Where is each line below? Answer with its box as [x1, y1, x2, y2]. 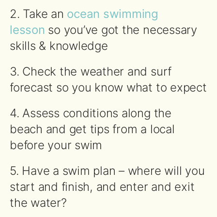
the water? [10, 195, 67, 210]
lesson [10, 22, 45, 37]
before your [10, 138, 75, 152]
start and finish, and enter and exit [10, 179, 195, 194]
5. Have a [10, 163, 62, 178]
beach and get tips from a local [10, 122, 175, 136]
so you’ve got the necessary [45, 22, 197, 37]
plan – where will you [90, 163, 205, 178]
